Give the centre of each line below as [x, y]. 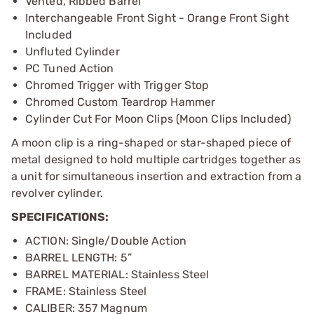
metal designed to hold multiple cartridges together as [156, 159]
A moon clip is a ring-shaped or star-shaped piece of [151, 142]
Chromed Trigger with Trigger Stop [117, 85]
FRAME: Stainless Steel [86, 291]
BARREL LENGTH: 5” [78, 257]
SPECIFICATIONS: [60, 217]
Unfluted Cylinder [73, 51]
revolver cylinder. [57, 193]
